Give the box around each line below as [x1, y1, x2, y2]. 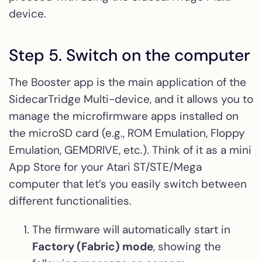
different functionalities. [9, 194, 132, 209]
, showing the [153, 239, 221, 254]
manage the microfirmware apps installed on [9, 109, 239, 124]
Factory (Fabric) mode [32, 239, 153, 254]
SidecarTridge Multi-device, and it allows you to [9, 92, 253, 107]
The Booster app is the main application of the [9, 75, 246, 90]
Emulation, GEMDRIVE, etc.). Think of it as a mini [9, 143, 251, 158]
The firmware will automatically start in [32, 222, 230, 237]
